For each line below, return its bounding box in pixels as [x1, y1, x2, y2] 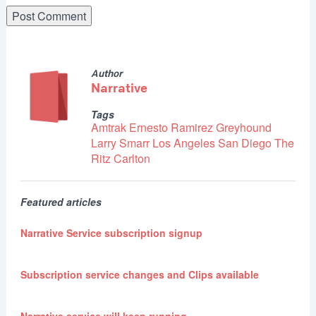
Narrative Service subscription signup [20, 225, 202, 240]
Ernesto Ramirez [128, 119, 213, 135]
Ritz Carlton [90, 150, 150, 166]
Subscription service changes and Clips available [20, 267, 259, 281]
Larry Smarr [90, 134, 150, 151]
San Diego [217, 134, 272, 151]
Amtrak [90, 119, 126, 135]
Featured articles [20, 194, 102, 209]
